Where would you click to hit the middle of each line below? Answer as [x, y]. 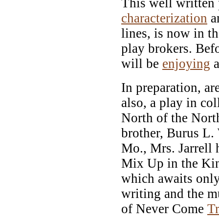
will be [142, 63]
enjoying [186, 63]
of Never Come [164, 208]
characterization [164, 18]
